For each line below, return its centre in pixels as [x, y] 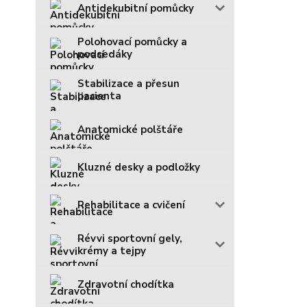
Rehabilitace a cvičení [131, 205]
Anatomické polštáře [130, 129]
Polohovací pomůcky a [132, 41]
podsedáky [105, 54]
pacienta [99, 96]
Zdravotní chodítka [126, 284]
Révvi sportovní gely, [130, 238]
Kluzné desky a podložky [139, 167]
